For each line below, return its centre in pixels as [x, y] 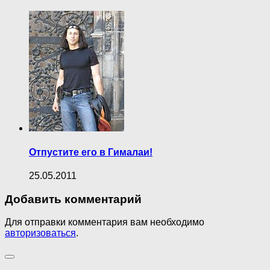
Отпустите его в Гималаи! [91, 152]
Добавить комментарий [73, 199]
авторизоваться [40, 233]
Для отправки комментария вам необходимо [105, 222]
